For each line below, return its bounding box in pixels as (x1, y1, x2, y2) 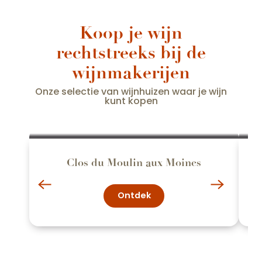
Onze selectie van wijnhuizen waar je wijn (35, 85, 227, 99)
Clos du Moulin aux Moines (67, 156, 201, 170)
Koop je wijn (80, 22, 182, 44)
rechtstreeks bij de (56, 42, 206, 64)
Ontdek (117, 189, 151, 202)
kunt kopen (104, 94, 158, 108)
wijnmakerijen (72, 61, 190, 84)
